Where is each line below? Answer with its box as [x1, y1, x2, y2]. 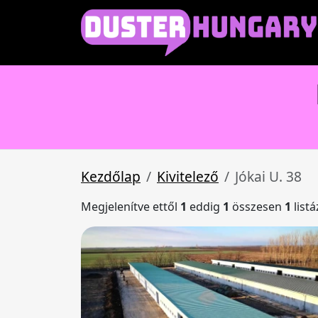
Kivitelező [157, 167, 219, 186]
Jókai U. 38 [235, 167, 302, 186]
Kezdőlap [81, 167, 141, 186]
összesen [229, 199, 285, 214]
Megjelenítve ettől [81, 199, 180, 214]
